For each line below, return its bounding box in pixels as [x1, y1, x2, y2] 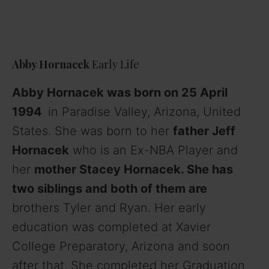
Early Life [92, 57, 139, 72]
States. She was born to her [12, 124, 173, 139]
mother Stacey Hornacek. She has [34, 162, 233, 177]
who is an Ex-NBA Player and [69, 143, 238, 158]
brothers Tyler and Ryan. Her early [12, 201, 206, 216]
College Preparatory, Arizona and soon [12, 239, 230, 254]
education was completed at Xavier [12, 220, 211, 235]
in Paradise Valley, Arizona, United [48, 104, 241, 119]
